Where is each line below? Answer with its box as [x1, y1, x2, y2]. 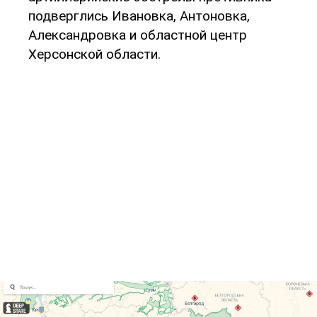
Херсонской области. [28, 45, 161, 62]
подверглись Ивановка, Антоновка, [28, 7, 250, 24]
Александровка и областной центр [28, 26, 247, 43]
